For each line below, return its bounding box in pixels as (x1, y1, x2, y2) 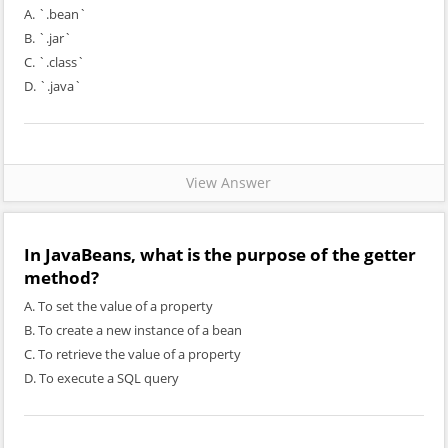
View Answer (177, 173, 271, 192)
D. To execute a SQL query (24, 369, 179, 387)
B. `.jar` (24, 29, 72, 47)
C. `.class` (24, 53, 85, 71)
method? (24, 266, 99, 289)
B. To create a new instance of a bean (24, 321, 242, 339)
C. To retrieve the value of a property (24, 345, 241, 363)
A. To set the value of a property (24, 297, 213, 315)
